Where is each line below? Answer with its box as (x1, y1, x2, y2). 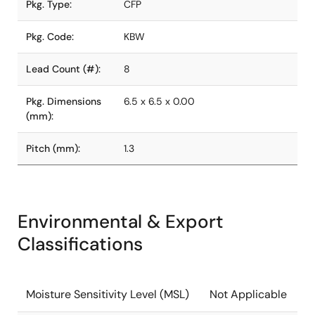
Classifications (18, 232, 143, 256)
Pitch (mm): (26, 142, 80, 155)
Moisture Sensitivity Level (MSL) (26, 287, 189, 302)
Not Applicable (210, 287, 287, 302)
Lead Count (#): (26, 63, 101, 75)
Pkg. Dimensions (26, 95, 101, 108)
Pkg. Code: (26, 30, 74, 43)
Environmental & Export (18, 210, 224, 233)
